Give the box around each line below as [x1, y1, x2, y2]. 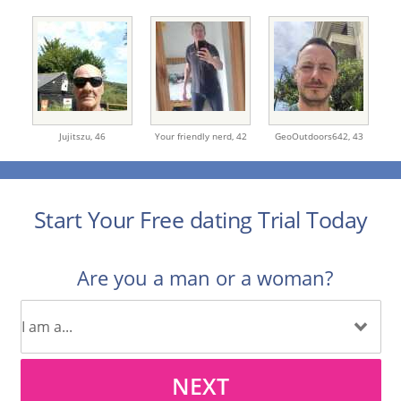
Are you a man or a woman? [77, 264, 333, 292]
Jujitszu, [59, 130, 95, 143]
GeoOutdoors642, [274, 130, 353, 143]
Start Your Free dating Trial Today [33, 204, 368, 235]
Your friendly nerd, [154, 130, 236, 143]
